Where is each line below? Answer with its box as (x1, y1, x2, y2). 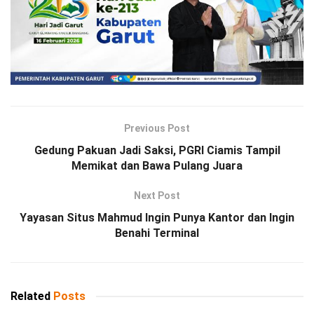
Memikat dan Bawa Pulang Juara (71, 159, 243, 173)
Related (11, 289, 50, 303)
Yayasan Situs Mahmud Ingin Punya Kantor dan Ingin (20, 211, 294, 225)
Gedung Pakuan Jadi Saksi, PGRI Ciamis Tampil (34, 144, 280, 158)
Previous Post (124, 123, 190, 135)
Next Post (134, 190, 180, 202)
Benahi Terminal (115, 226, 199, 240)
